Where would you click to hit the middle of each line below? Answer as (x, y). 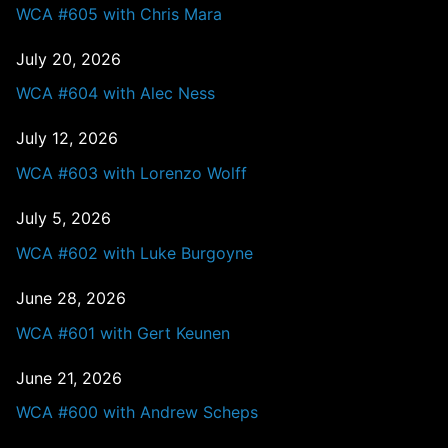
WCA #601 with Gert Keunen (123, 332)
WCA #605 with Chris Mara (119, 13)
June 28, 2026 (71, 298)
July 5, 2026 (63, 218)
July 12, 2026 (67, 138)
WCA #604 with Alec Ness (115, 93)
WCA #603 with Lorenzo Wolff (131, 173)
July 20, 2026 (68, 58)
